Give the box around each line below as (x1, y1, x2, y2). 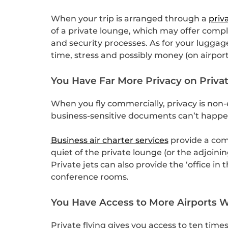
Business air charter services (50, 135, 168, 146)
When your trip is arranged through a (50, 14, 209, 24)
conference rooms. (50, 172, 129, 182)
